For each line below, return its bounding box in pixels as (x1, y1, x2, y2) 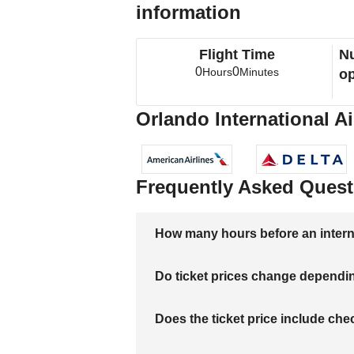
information (136, 2, 241, 23)
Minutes (239, 66, 280, 78)
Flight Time (199, 47, 276, 62)
